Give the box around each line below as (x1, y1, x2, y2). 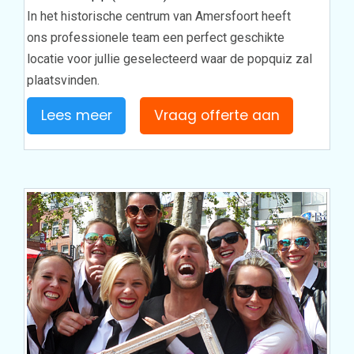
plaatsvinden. (27, 72, 100, 88)
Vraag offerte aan (153, 105, 280, 125)
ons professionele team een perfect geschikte (27, 29, 285, 45)
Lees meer (40, 105, 112, 125)
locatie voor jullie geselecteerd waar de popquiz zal (27, 51, 313, 66)
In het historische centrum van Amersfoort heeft (27, 8, 292, 24)
